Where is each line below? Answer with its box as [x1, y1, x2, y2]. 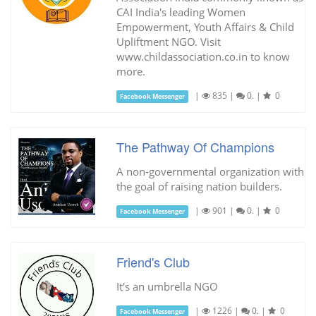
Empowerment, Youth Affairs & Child [116, 19, 294, 34]
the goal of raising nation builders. [116, 178, 282, 193]
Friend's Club [116, 252, 190, 271]
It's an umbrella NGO [116, 279, 218, 293]
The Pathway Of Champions [116, 137, 274, 156]
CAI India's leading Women [116, 4, 245, 19]
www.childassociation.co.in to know [116, 49, 290, 63]
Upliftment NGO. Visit [116, 34, 221, 49]
